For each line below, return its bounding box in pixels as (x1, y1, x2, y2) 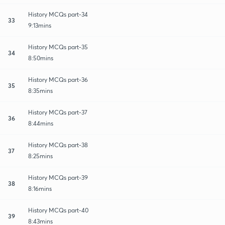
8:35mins (28, 86, 53, 94)
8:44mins (28, 119, 53, 127)
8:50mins (28, 54, 53, 62)
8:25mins (28, 152, 53, 160)
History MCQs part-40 (28, 206, 88, 214)
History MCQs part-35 (28, 43, 88, 51)
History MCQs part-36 (28, 75, 88, 83)
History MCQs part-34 (28, 10, 88, 18)
